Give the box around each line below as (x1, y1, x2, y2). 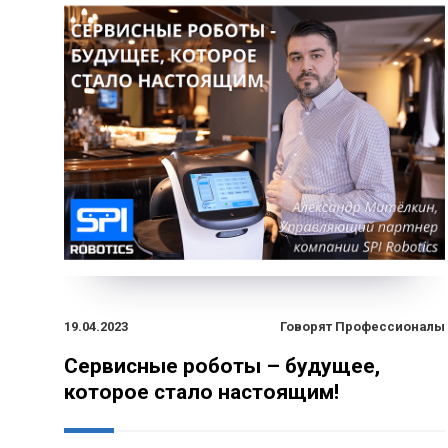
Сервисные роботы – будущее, (64, 353, 380, 378)
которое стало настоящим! (64, 379, 339, 404)
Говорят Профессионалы (280, 318, 445, 334)
